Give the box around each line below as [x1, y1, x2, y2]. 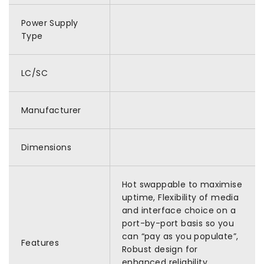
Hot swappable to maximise [122, 179, 242, 190]
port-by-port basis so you [122, 217, 234, 229]
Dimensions [21, 141, 71, 153]
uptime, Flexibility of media [122, 192, 239, 203]
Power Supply [21, 17, 78, 29]
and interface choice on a [122, 204, 236, 216]
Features [21, 237, 60, 249]
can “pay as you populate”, [122, 230, 239, 242]
